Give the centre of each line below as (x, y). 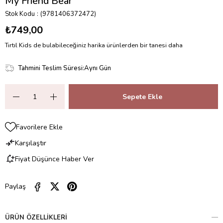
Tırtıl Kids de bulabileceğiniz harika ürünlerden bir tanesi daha (94, 46)
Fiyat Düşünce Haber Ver (55, 159)
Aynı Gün (97, 68)
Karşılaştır (31, 143)
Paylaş (15, 187)
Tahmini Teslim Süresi (50, 68)
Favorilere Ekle (39, 127)
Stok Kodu (20, 14)
